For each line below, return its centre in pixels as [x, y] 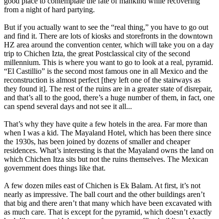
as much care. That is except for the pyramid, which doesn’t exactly [108, 212]
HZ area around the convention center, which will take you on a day [109, 45]
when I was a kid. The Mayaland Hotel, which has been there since [108, 133]
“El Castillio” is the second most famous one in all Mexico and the [106, 71]
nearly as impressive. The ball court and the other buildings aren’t [104, 195]
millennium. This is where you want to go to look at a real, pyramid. [109, 63]
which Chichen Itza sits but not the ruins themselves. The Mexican [106, 159]
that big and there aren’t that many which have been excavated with [108, 203]
